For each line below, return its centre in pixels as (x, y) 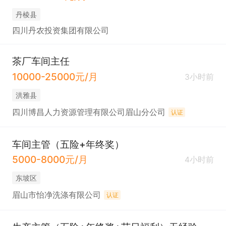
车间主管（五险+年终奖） (68, 144)
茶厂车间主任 (41, 61)
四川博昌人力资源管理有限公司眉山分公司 (89, 112)
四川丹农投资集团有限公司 (60, 31)
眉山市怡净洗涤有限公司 (56, 195)
